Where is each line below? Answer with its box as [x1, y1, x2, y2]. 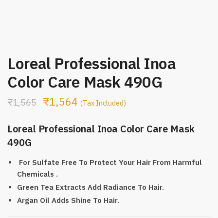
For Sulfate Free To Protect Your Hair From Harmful [17, 157, 202, 167]
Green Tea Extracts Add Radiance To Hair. [17, 182, 164, 192]
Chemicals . [17, 169, 58, 179]
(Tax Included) [80, 98, 126, 108]
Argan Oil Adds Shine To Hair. [17, 195, 119, 205]
